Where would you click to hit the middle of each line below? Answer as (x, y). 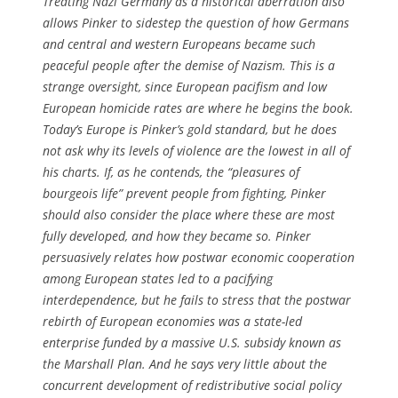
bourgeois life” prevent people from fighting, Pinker (184, 193)
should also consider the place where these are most (189, 214)
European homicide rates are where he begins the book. (198, 107)
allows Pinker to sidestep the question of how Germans (196, 22)
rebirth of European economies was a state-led (172, 321)
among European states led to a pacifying (158, 278)
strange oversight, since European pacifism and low (185, 86)
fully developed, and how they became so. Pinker (177, 235)
